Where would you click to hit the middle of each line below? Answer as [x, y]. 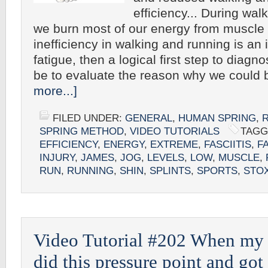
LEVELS [166, 158]
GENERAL [149, 118]
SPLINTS [170, 171]
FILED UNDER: [89, 118]
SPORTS [217, 171]
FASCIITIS [228, 144]
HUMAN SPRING [217, 118]
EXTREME [174, 144]
